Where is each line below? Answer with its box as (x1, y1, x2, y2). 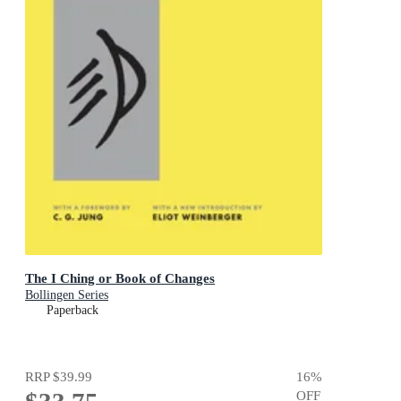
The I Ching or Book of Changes (25, 270, 215, 286)
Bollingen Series (25, 288, 108, 303)
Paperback (47, 303, 98, 318)
